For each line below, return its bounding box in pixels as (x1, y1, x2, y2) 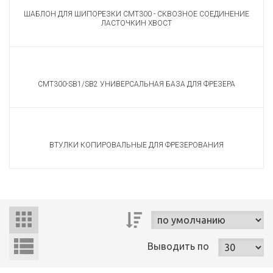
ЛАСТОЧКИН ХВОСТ (101, 19, 172, 28)
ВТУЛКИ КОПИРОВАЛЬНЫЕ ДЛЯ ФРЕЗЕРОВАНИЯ (49, 141, 224, 150)
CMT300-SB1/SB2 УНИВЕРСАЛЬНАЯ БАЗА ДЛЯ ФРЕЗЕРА (38, 80, 235, 89)
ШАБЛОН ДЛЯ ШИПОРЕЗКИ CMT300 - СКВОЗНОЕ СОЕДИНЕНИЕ (24, 10, 249, 19)
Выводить (147, 241, 197, 252)
